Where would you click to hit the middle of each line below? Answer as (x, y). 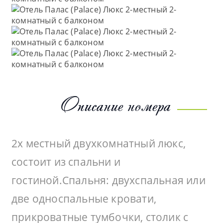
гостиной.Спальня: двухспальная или (109, 180)
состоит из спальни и (66, 162)
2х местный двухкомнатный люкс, (99, 143)
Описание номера (115, 104)
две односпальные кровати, (84, 198)
